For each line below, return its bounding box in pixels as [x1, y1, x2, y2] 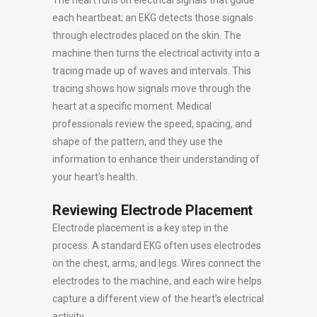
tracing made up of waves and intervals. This [52, 65, 251, 76]
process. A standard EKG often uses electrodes [52, 240, 261, 251]
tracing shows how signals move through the [52, 83, 251, 94]
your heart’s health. [52, 171, 137, 183]
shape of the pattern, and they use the [52, 136, 223, 147]
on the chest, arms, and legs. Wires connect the [52, 258, 261, 269]
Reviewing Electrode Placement [52, 202, 253, 219]
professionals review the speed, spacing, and [52, 118, 252, 129]
